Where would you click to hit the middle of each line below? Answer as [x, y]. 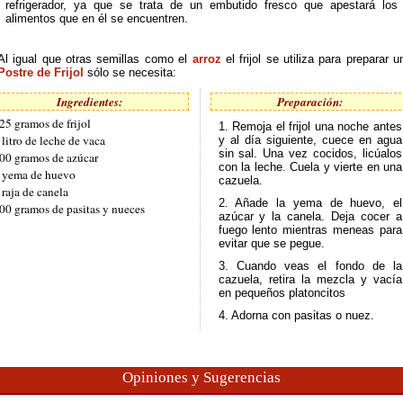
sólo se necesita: [132, 72]
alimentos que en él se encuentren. [96, 18]
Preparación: [310, 102]
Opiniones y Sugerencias [201, 377]
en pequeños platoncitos [282, 293]
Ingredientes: [89, 102]
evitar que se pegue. [271, 243]
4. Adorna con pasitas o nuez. [296, 315]
